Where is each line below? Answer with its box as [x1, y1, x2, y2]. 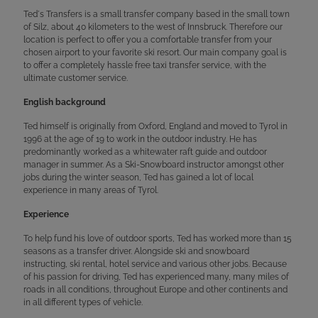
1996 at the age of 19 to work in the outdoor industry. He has [23, 133, 257, 144]
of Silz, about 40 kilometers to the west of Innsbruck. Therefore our [23, 21, 283, 32]
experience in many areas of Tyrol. [23, 185, 158, 195]
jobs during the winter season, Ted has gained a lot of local [23, 172, 253, 182]
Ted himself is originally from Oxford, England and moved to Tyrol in [23, 121, 287, 131]
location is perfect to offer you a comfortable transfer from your [23, 34, 272, 45]
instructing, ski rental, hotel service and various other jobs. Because [23, 258, 287, 269]
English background [23, 97, 106, 107]
